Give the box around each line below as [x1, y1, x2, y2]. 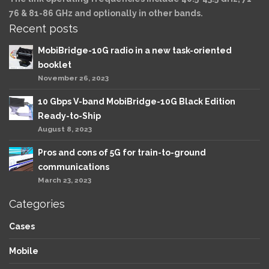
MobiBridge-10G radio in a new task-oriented [38, 46, 232, 55]
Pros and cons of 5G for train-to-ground [38, 148, 206, 157]
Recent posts [9, 22, 78, 35]
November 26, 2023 [38, 74, 109, 82]
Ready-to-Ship [38, 111, 101, 121]
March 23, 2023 [38, 176, 91, 184]
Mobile [9, 246, 38, 256]
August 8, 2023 [38, 125, 92, 133]
